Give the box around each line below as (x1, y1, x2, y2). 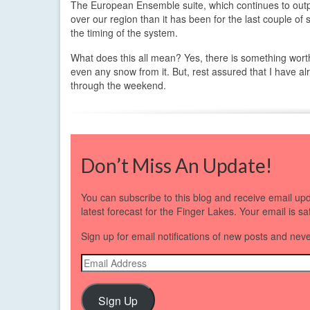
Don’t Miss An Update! (81, 153, 272, 177)
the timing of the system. (71, 25, 178, 39)
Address (80, 267, 120, 282)
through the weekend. (71, 77, 166, 92)
